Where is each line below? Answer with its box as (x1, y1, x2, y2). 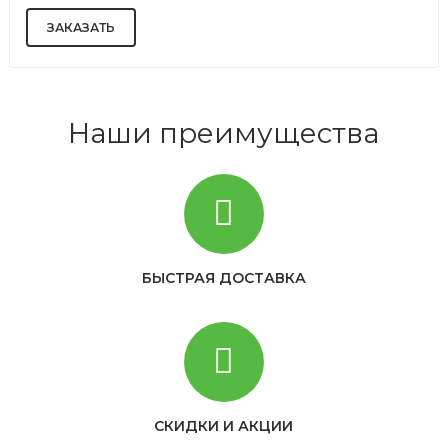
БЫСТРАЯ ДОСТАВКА (141, 269, 306, 288)
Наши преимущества (68, 116, 380, 151)
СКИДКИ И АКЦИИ (154, 417, 294, 436)
